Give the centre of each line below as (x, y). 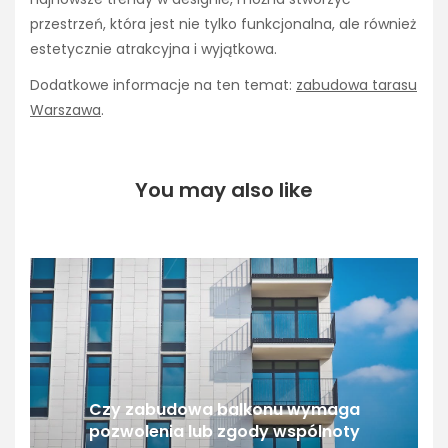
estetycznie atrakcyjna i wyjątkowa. (153, 48)
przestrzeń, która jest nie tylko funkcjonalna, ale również (223, 23)
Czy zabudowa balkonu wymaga (224, 409)
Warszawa (65, 109)
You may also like (224, 189)
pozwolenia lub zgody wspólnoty (224, 431)
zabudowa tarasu (356, 84)
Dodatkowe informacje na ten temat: (163, 84)
